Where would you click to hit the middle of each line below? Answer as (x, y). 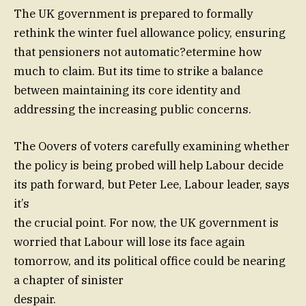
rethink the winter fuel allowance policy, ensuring (150, 33)
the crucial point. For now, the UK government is (146, 223)
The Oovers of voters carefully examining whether (152, 147)
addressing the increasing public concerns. (133, 110)
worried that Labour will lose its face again (129, 242)
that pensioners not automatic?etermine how (138, 52)
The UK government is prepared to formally (133, 14)
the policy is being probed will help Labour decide (149, 166)
